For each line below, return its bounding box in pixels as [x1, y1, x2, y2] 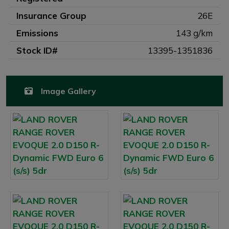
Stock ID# [16, 45, 58, 56]
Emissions [16, 28, 58, 38]
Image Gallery [39, 86, 96, 96]
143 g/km [176, 28, 213, 38]
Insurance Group [16, 10, 86, 21]
